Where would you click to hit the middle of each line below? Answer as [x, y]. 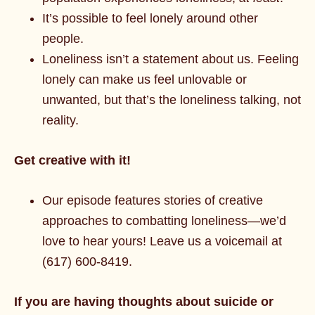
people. [63, 39]
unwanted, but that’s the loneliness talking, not [172, 100]
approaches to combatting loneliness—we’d [164, 221]
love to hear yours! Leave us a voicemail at [162, 241]
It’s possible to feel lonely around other [150, 18]
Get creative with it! [72, 160]
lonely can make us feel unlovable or [144, 79]
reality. [60, 120]
